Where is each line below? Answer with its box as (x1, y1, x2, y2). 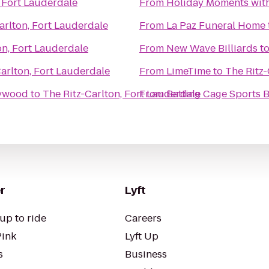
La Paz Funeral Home (166, 19, 265, 32)
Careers (125, 211, 162, 225)
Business (125, 247, 167, 261)
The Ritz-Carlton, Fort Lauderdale (43, 87, 201, 101)
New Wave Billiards (166, 41, 258, 55)
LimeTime (166, 64, 211, 78)
